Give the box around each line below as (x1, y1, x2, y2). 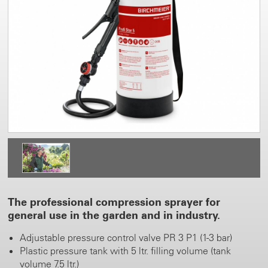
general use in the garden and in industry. (8, 208, 221, 223)
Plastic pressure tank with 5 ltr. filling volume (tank (20, 245, 232, 257)
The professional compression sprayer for (8, 195, 221, 209)
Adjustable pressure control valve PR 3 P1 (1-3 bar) (20, 232, 233, 244)
